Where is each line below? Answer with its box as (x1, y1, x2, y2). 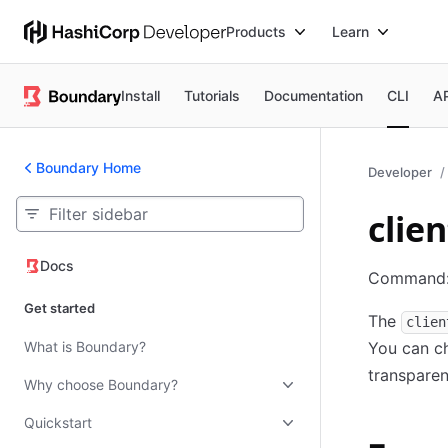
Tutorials (184, 86, 241, 104)
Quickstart (24, 414, 92, 431)
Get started (24, 300, 95, 316)
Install (121, 86, 161, 104)
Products (226, 22, 287, 40)
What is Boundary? (24, 338, 146, 355)
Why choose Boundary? (24, 376, 178, 393)
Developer (368, 164, 432, 180)
